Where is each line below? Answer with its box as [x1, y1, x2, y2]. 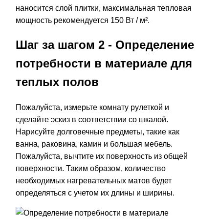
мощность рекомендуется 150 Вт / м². [16, 16, 150, 24]
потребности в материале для [16, 57, 192, 70]
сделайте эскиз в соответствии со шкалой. [16, 115, 168, 124]
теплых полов [16, 75, 99, 89]
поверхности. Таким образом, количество [16, 164, 166, 173]
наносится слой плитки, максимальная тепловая [16, 3, 192, 12]
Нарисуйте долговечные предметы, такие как [16, 128, 179, 136]
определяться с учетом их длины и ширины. [16, 189, 175, 197]
